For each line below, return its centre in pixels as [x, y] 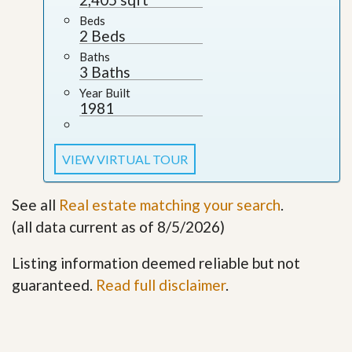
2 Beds [103, 35]
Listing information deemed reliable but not [156, 262]
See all [35, 204]
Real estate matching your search [170, 204]
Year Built [105, 92]
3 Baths [105, 71]
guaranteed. [54, 284]
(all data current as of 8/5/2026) [118, 226]
